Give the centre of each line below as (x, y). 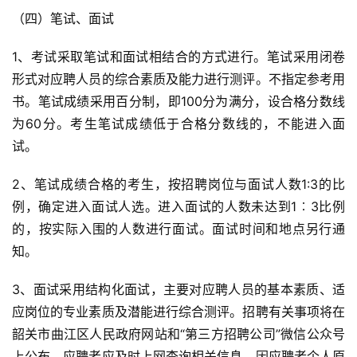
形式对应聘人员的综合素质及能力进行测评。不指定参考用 (178, 79)
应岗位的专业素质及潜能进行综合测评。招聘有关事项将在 (178, 312)
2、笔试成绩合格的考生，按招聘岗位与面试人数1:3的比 (178, 184)
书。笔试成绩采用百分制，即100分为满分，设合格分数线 (178, 101)
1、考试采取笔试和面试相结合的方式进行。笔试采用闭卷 (178, 57)
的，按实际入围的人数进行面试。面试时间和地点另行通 (178, 229)
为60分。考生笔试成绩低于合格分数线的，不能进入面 (178, 124)
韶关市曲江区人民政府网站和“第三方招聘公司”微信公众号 (178, 334)
